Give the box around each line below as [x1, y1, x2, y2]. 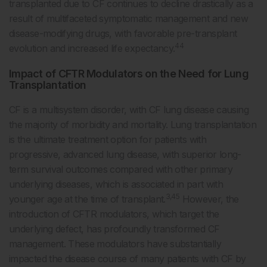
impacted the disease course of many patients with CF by [9, 253, 246, 265]
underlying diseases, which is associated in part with [9, 178, 223, 191]
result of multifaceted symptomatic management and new [9, 13, 249, 25]
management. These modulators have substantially [9, 238, 221, 250]
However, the [179, 193, 239, 206]
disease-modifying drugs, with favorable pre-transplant [9, 27, 237, 40]
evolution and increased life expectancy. [9, 42, 175, 55]
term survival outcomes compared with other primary [9, 163, 232, 176]
